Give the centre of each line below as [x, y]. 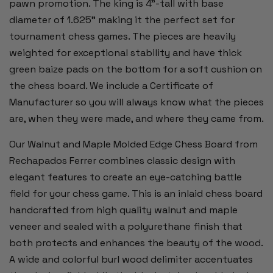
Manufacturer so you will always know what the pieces [136, 102]
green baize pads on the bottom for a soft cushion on [136, 69]
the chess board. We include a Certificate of [111, 85]
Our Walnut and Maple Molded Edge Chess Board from [133, 144]
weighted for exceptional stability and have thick [126, 52]
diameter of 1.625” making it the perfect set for [122, 19]
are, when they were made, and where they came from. [136, 118]
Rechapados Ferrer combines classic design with [122, 160]
